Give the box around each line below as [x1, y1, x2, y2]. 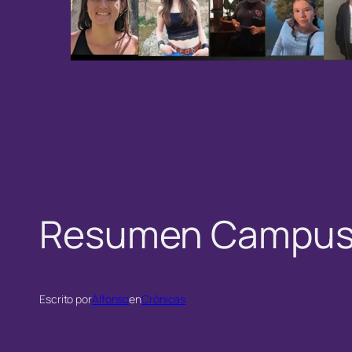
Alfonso [91, 291, 130, 307]
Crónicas [141, 291, 186, 307]
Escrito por [39, 291, 92, 307]
